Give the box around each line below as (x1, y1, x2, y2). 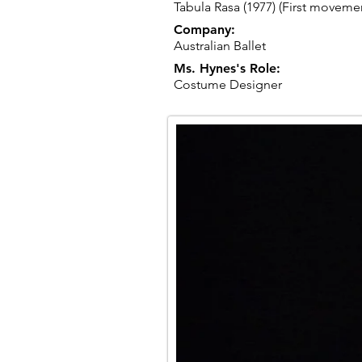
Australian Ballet (174, 38, 266, 53)
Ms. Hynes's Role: (174, 61, 280, 76)
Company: (174, 22, 235, 37)
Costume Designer (174, 77, 282, 92)
